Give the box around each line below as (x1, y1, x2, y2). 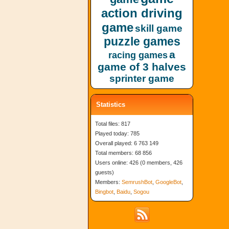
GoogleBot (155, 179, 181, 185)
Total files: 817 (95, 121, 130, 127)
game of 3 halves (98, 61, 186, 73)
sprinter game (109, 73, 174, 84)
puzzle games (103, 35, 180, 48)
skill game (134, 23, 182, 34)
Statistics (96, 101, 125, 108)
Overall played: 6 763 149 (95, 140, 158, 146)
